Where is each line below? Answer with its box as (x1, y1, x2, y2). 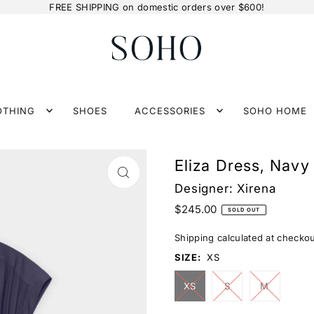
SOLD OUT (228, 206, 261, 213)
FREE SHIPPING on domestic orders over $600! (49, 1, 265, 13)
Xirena (237, 182, 276, 196)
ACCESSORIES (135, 105, 205, 117)
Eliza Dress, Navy (174, 156, 310, 175)
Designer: (174, 182, 238, 196)
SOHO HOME (243, 105, 308, 117)
